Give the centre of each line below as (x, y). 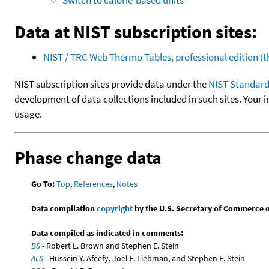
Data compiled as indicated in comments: (107, 233)
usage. (28, 114)
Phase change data (88, 157)
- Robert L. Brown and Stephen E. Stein (110, 245)
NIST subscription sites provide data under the (111, 84)
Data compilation (64, 208)
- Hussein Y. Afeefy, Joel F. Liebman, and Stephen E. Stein (144, 258)
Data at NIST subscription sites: (136, 32)
